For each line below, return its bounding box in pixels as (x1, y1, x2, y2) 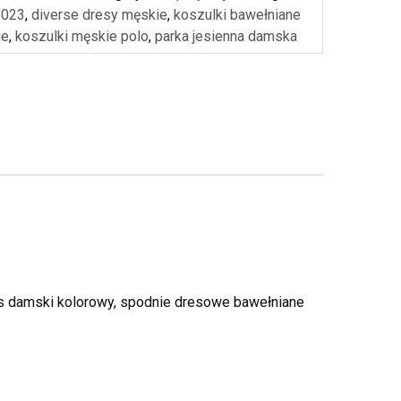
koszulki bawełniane (174, 5, 302, 23)
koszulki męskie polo (15, 27, 149, 45)
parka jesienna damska (155, 27, 298, 45)
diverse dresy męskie (31, 5, 168, 23)
